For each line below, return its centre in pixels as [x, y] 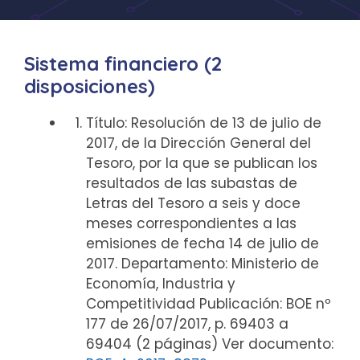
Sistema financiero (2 [123, 63]
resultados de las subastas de [191, 183]
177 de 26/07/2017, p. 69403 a [187, 324]
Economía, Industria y [160, 284]
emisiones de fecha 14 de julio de [202, 243]
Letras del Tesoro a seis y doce [193, 203]
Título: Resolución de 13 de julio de [203, 123]
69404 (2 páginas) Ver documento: [209, 344]
